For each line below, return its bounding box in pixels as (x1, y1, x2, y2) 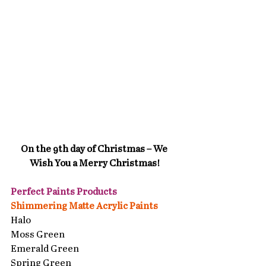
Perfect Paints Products (11, 187, 119, 198)
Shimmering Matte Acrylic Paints (11, 201, 158, 212)
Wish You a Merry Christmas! (30, 159, 160, 169)
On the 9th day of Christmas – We (21, 144, 169, 155)
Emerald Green (11, 244, 79, 255)
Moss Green (11, 230, 65, 240)
